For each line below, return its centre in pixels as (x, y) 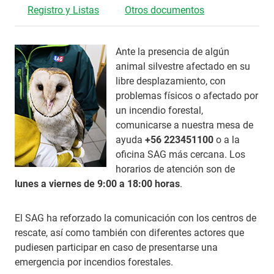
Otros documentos (165, 10)
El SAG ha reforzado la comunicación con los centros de (135, 218)
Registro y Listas (63, 10)
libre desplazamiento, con (171, 81)
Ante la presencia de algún (172, 52)
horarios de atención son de (175, 169)
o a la (227, 140)
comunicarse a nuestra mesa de (184, 125)
